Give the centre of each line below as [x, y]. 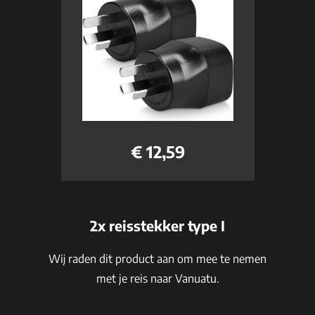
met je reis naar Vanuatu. [157, 278]
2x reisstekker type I [157, 225]
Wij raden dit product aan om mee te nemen [157, 259]
